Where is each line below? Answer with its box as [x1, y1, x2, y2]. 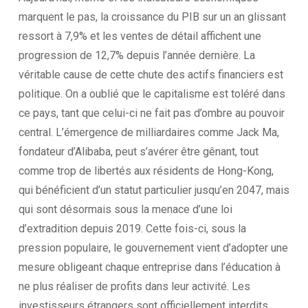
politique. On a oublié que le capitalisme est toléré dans [18, 87, 285, 100]
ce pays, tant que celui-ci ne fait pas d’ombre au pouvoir [18, 107, 285, 120]
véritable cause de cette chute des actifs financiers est [18, 68, 283, 81]
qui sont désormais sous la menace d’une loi [18, 203, 232, 216]
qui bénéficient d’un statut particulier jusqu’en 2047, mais [18, 184, 289, 197]
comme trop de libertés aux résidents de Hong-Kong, [18, 164, 274, 177]
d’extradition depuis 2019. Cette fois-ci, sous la [18, 222, 246, 235]
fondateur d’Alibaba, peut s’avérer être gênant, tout [18, 145, 258, 158]
